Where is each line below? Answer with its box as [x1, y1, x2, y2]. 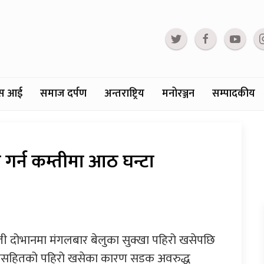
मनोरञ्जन [162, 85, 194, 103]
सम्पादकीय [212, 85, 255, 103]
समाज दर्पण [40, 85, 87, 103]
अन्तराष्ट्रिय [104, 85, 144, 103]
